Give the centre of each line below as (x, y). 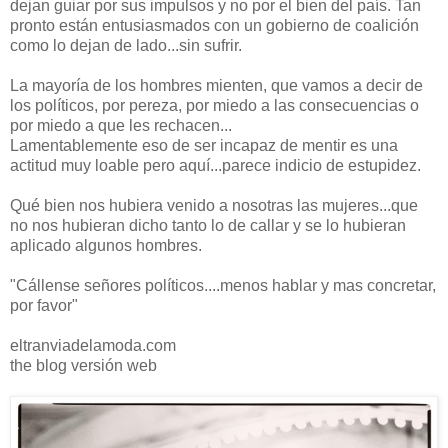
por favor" (44, 305)
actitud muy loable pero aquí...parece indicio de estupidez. (215, 165)
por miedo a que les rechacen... (121, 125)
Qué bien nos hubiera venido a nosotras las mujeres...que (214, 205)
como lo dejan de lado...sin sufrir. (126, 45)
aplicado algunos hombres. (106, 245)
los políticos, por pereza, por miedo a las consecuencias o (214, 105)
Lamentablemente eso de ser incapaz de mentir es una (204, 145)
